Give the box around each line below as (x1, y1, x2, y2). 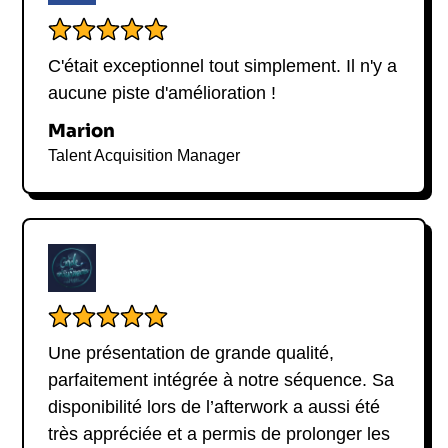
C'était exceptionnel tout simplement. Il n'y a (48, 55, 398, 76)
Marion (48, 119, 116, 142)
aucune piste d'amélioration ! (48, 82, 277, 103)
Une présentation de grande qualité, (48, 342, 335, 363)
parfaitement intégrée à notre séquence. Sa (48, 369, 395, 390)
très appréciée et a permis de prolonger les (48, 423, 391, 444)
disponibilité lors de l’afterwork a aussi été (48, 396, 381, 417)
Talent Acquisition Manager (48, 146, 241, 164)
